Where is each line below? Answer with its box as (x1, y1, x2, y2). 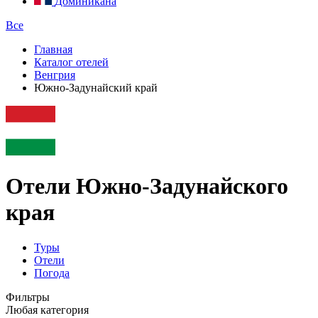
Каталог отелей (34, 56, 109, 68)
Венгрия (34, 69, 75, 81)
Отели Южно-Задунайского (6, 173, 288, 199)
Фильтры (6, 290, 50, 303)
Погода (34, 266, 70, 279)
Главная (34, 43, 72, 55)
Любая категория (6, 303, 89, 316)
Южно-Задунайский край (34, 82, 158, 94)
